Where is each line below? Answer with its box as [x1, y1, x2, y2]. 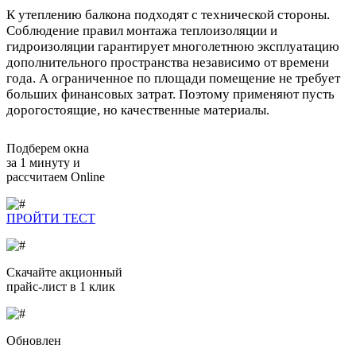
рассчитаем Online [6, 169, 105, 184]
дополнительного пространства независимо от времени [6, 54, 329, 70]
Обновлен [6, 333, 61, 347]
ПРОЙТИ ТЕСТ [6, 211, 95, 225]
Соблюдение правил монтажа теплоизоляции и [6, 22, 277, 38]
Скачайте [6, 265, 56, 279]
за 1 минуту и [6, 155, 80, 169]
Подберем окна [6, 141, 89, 155]
